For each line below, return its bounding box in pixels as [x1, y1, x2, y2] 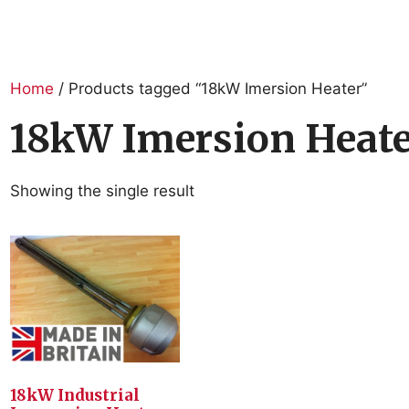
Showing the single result [10, 182, 195, 200]
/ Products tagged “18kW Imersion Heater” [54, 79, 368, 98]
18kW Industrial [10, 384, 141, 405]
